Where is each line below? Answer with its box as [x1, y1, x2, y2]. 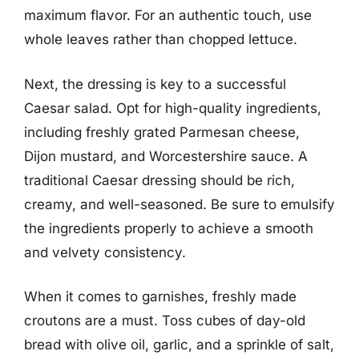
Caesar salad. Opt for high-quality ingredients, [24, 99, 321, 116]
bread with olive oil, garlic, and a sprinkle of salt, [24, 337, 334, 353]
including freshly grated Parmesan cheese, [24, 123, 300, 140]
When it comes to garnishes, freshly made [24, 288, 296, 305]
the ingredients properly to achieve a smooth [24, 220, 313, 236]
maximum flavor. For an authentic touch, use [24, 7, 312, 23]
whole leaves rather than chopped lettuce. [24, 31, 297, 47]
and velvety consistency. [24, 244, 186, 260]
